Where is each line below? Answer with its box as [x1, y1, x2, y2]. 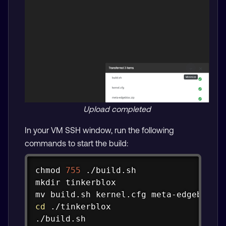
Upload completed [83, 104, 151, 114]
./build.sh [35, 213, 86, 223]
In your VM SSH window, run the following [25, 125, 174, 135]
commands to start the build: [25, 138, 128, 148]
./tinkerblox [45, 201, 111, 211]
